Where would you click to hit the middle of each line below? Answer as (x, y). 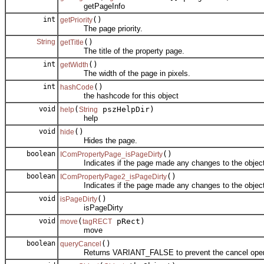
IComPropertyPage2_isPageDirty (113, 176)
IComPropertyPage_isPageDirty (111, 154)
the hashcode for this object (119, 95)
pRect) (128, 221)
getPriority (76, 20)
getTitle (72, 42)
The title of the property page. (122, 51)
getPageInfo (93, 6)
